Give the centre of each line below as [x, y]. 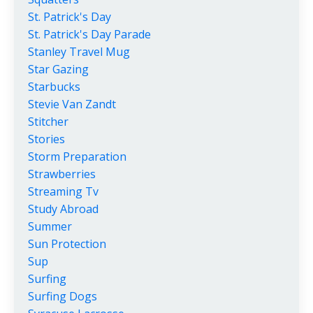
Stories [46, 139]
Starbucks [54, 86]
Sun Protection [67, 243]
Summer [50, 226]
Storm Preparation [77, 156]
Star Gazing [58, 69]
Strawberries [62, 174]
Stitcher [48, 121]
